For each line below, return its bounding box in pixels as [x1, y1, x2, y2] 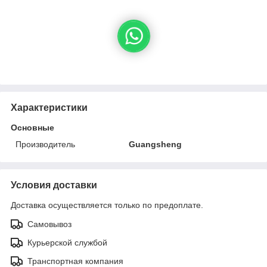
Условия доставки [11, 179, 97, 190]
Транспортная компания [27, 256, 123, 266]
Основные [11, 122, 54, 132]
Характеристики [11, 102, 88, 113]
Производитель [15, 139, 75, 149]
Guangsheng [129, 139, 182, 149]
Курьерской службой [27, 237, 107, 247]
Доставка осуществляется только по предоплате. [11, 200, 203, 210]
